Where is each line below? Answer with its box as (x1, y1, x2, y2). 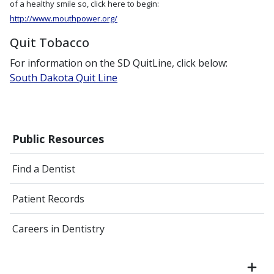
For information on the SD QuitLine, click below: (10, 56, 228, 70)
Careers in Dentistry (12, 222, 105, 236)
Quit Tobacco (10, 34, 89, 51)
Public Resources (12, 131, 104, 147)
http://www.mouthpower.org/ (10, 13, 117, 24)
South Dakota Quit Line (10, 71, 117, 85)
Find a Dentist (12, 162, 75, 176)
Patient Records (12, 192, 84, 206)
